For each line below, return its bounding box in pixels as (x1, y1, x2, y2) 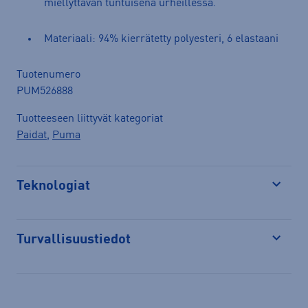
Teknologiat (16, 179, 90, 193)
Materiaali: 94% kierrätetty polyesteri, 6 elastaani (44, 33, 278, 45)
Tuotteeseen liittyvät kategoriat (16, 113, 163, 124)
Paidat (16, 129, 47, 141)
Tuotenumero (16, 69, 80, 80)
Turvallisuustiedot (16, 232, 131, 247)
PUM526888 (16, 85, 73, 97)
